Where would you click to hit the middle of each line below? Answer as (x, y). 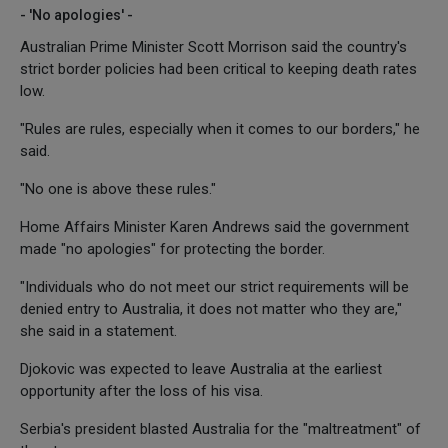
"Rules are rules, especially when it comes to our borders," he (220, 128)
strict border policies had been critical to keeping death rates (218, 68)
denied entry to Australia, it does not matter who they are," (211, 308)
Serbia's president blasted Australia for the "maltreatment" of (220, 428)
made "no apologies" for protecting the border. (172, 248)
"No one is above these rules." (118, 188)
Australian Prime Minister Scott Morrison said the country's (213, 46)
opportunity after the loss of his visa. (141, 390)
